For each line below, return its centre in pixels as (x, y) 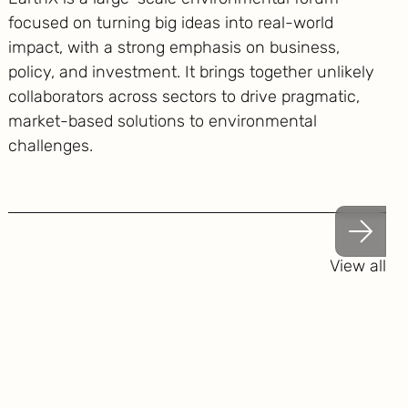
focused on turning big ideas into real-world (170, 23)
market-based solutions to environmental (162, 121)
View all (358, 266)
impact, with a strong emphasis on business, (173, 47)
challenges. (50, 146)
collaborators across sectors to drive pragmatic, (184, 97)
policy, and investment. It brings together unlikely (191, 72)
